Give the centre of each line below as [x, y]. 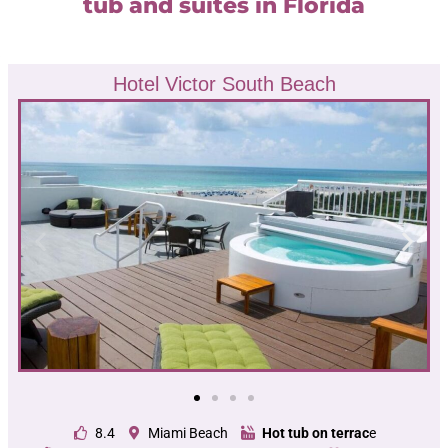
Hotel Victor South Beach [224, 83]
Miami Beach [188, 432]
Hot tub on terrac [315, 432]
